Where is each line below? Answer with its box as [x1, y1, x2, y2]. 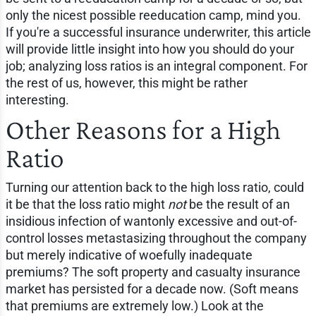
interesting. [5, 92, 69, 108]
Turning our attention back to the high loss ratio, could [5, 180, 304, 195]
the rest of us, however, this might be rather [5, 75, 248, 91]
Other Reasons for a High [5, 114, 281, 146]
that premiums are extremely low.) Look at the [5, 298, 264, 314]
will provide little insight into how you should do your [5, 42, 294, 57]
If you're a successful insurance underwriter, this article [5, 25, 311, 40]
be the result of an [186, 197, 290, 212]
